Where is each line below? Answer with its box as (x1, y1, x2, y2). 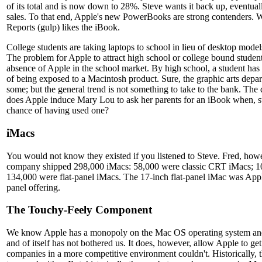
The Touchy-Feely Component (6, 204, 152, 216)
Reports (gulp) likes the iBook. (6, 22, 120, 33)
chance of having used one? (6, 105, 109, 116)
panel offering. (6, 182, 60, 192)
